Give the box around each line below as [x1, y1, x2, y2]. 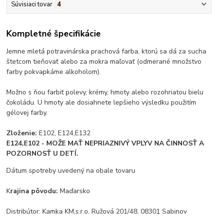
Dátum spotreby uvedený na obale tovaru [6, 165, 136, 175]
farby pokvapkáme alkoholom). [6, 67, 101, 76]
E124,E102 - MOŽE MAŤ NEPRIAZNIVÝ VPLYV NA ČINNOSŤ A [6, 138, 204, 148]
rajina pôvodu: [10, 186, 58, 196]
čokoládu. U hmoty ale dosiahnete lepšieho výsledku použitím [6, 97, 197, 107]
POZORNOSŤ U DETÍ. [6, 148, 79, 158]
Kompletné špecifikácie [6, 28, 101, 40]
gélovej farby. [6, 108, 48, 117]
